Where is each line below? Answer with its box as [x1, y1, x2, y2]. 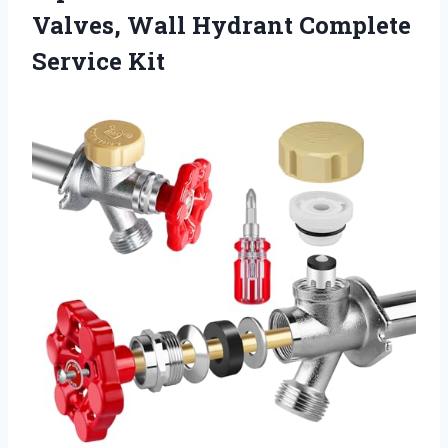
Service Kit [32, 45, 165, 78]
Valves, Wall [32, 9, 192, 42]
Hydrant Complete [192, 9, 411, 42]
